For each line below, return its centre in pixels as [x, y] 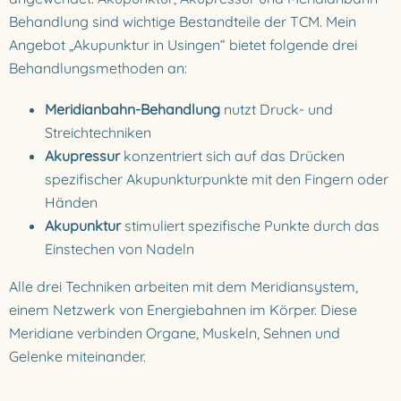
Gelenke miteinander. [77, 356]
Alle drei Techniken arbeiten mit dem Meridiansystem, [183, 286]
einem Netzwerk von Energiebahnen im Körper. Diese [183, 310]
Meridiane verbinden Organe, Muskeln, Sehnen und [175, 333]
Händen [71, 202]
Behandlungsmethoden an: [98, 68]
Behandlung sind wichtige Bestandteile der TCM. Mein [183, 21]
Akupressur [82, 156]
